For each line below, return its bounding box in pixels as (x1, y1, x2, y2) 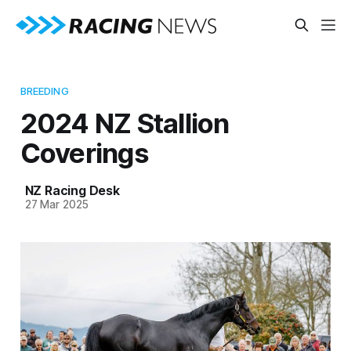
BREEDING (20, 84, 69, 97)
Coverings (20, 136, 149, 169)
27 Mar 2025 (24, 197, 89, 211)
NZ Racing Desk (24, 182, 120, 198)
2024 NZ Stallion (20, 106, 230, 139)
